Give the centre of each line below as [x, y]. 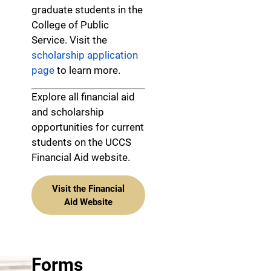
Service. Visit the [69, 40]
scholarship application [85, 55]
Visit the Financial [88, 188]
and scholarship [68, 112]
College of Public [70, 25]
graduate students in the [87, 10]
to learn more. [87, 70]
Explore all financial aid [83, 97]
